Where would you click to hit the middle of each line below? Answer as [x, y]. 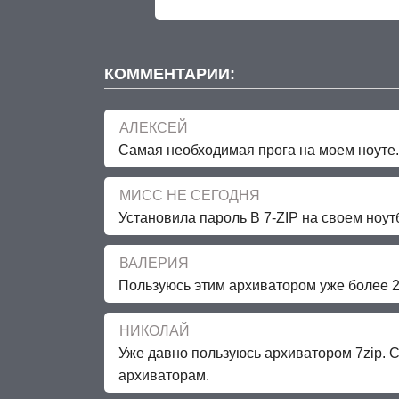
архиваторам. [164, 375]
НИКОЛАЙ [155, 330]
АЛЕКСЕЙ [154, 127]
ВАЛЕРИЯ [154, 263]
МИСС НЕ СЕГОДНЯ [190, 195]
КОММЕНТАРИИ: [170, 74]
